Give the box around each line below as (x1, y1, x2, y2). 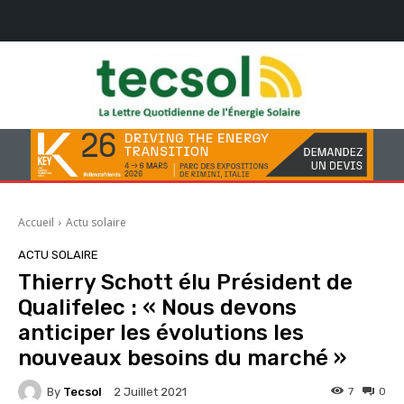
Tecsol (63, 384, 102, 399)
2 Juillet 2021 (114, 385, 187, 399)
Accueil (18, 215, 54, 231)
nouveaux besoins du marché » (18, 345, 346, 372)
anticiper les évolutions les (18, 320, 304, 346)
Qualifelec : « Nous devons (18, 295, 297, 321)
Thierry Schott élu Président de (18, 270, 353, 296)
